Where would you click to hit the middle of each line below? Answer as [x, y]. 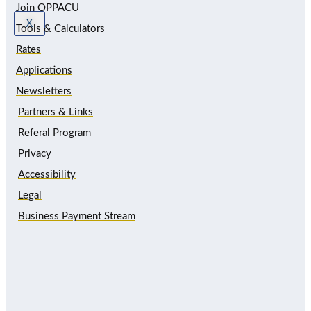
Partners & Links [56, 112]
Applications [44, 70]
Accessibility [47, 174]
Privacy [35, 153]
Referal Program [54, 133]
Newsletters [44, 91]
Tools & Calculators [60, 28]
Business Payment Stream [77, 216]
